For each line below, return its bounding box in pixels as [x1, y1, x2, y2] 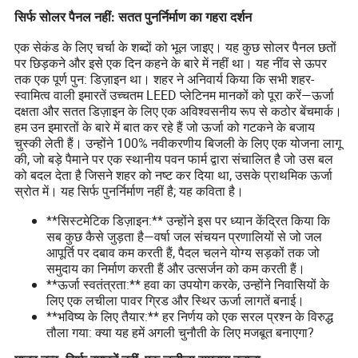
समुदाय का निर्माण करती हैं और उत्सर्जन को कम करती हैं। [46, 259, 306, 277]
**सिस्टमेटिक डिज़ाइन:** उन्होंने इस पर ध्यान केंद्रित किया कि [46, 211, 331, 229]
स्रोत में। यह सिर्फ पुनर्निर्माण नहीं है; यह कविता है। [14, 181, 245, 200]
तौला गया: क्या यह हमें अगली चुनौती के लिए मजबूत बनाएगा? [46, 323, 315, 341]
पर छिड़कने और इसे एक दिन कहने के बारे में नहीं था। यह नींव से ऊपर [14, 54, 328, 72]
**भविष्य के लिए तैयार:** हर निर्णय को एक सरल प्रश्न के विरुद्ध [46, 307, 334, 325]
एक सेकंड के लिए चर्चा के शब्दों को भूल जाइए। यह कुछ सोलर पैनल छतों [14, 38, 337, 56]
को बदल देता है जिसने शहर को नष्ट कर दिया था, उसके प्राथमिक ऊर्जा [14, 165, 333, 184]
